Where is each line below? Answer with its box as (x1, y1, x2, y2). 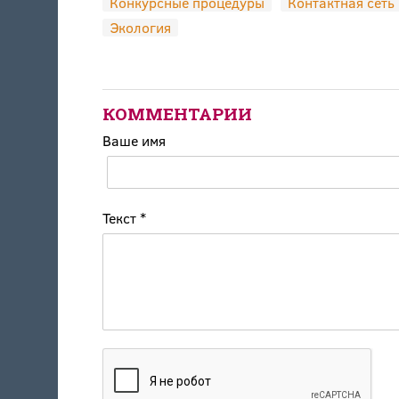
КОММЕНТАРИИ (102, 102, 252, 126)
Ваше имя (102, 131, 166, 151)
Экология (109, 18, 171, 37)
